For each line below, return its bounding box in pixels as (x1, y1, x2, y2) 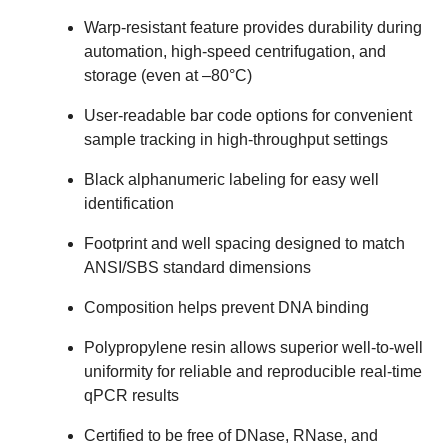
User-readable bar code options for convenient (84, 106, 412, 124)
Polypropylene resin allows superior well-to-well (84, 338, 423, 356)
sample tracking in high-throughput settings (84, 130, 388, 148)
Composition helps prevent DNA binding (84, 298, 369, 316)
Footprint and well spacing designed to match (84, 234, 405, 252)
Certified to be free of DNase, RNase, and (84, 426, 378, 444)
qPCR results (84, 386, 179, 404)
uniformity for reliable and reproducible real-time (84, 362, 422, 380)
